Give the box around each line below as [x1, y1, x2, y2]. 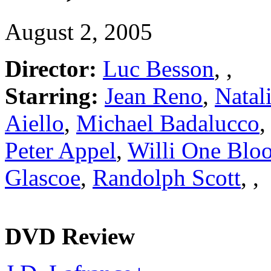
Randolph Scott [93, 164, 241, 191]
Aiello [5, 109, 64, 136]
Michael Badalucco [76, 109, 260, 136]
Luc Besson [103, 55, 214, 82]
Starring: [5, 82, 99, 109]
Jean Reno [105, 82, 203, 109]
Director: [5, 55, 97, 82]
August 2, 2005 [5, 18, 152, 45]
